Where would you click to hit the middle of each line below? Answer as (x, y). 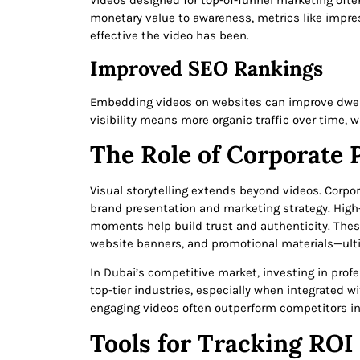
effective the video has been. (170, 36)
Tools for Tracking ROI (222, 343)
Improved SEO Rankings (207, 68)
